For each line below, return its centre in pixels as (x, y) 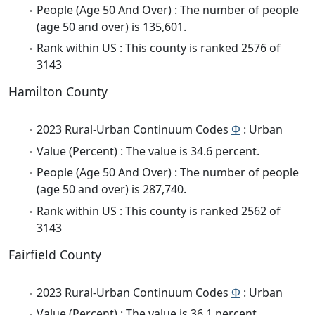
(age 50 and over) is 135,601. (111, 27)
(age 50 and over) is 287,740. (111, 189)
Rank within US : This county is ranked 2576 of (159, 48)
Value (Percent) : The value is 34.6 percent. (148, 151)
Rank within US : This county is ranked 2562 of (159, 211)
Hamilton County (58, 92)
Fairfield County (55, 254)
